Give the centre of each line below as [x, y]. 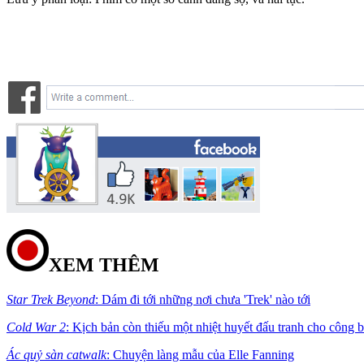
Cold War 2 [36, 327]
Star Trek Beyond [51, 299]
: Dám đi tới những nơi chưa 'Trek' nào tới [203, 299]
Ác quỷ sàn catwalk [56, 354]
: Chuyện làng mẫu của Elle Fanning [200, 354]
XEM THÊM [104, 264]
